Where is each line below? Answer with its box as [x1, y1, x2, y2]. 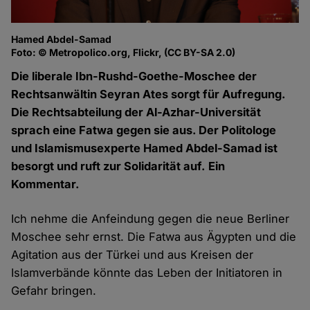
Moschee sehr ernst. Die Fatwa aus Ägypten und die [11, 230, 297, 244]
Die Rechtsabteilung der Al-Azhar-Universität [11, 105, 262, 120]
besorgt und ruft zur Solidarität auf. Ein [11, 159, 226, 174]
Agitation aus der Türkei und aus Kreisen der [11, 248, 254, 262]
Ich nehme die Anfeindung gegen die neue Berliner [11, 212, 290, 226]
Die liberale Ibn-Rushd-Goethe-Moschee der [11, 69, 257, 84]
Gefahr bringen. [11, 284, 97, 298]
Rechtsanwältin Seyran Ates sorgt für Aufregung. [11, 87, 286, 102]
